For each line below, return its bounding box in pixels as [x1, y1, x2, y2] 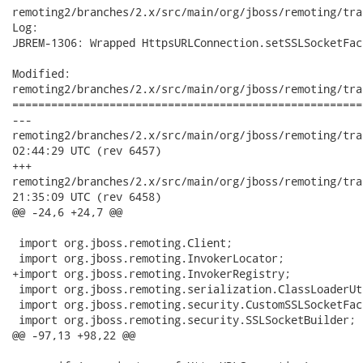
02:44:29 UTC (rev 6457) [12, 143, 161, 158]
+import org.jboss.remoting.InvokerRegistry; [12, 266, 291, 281]
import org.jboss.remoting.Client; [12, 235, 233, 250]
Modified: [12, 66, 70, 81]
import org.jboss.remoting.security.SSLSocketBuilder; [12, 312, 356, 327]
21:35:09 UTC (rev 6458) [12, 189, 161, 204]
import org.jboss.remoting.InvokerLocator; [12, 250, 284, 266]
